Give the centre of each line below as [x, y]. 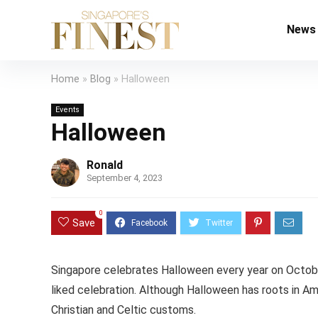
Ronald [105, 165]
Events [67, 110]
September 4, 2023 [125, 178]
